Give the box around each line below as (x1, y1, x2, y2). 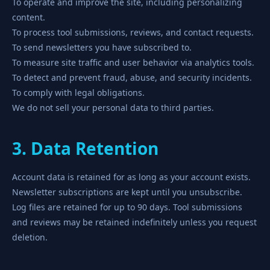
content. (12, 11, 45, 23)
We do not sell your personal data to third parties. (12, 102, 214, 113)
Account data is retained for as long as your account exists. (12, 171, 251, 183)
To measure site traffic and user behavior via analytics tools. (12, 57, 254, 68)
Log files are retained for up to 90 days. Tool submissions (12, 201, 242, 213)
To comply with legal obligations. (12, 87, 145, 98)
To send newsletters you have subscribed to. (12, 42, 192, 53)
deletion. (12, 231, 48, 243)
